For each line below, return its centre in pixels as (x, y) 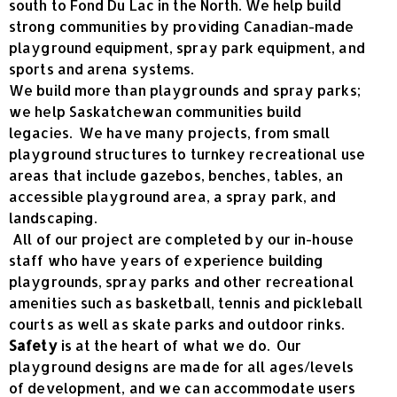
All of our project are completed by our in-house (181, 238)
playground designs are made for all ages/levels (181, 366)
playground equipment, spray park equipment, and (187, 47)
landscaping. (53, 217)
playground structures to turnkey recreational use (187, 153)
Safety (33, 345)
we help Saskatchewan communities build (155, 111)
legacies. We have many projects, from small (170, 132)
